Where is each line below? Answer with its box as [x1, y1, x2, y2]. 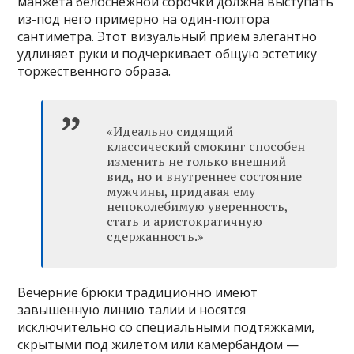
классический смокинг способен [107, 137, 306, 155]
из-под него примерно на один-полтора [17, 9, 270, 28]
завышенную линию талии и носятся [17, 300, 247, 318]
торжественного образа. [17, 62, 171, 80]
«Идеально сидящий [107, 122, 234, 140]
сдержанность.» [107, 227, 205, 245]
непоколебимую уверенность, [107, 197, 288, 215]
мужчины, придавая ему [107, 182, 256, 200]
